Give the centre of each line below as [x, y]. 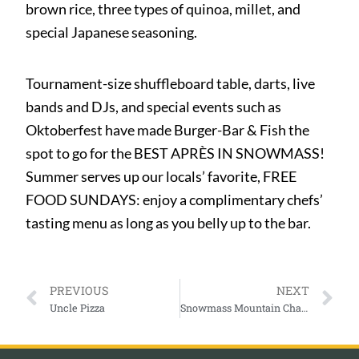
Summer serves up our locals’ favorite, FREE [161, 177]
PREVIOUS [79, 291]
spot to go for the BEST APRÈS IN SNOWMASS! [175, 153]
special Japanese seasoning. [112, 32]
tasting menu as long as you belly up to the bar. [169, 223]
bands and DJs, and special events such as [154, 107]
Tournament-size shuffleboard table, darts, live [171, 84]
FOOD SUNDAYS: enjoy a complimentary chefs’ [175, 200]
